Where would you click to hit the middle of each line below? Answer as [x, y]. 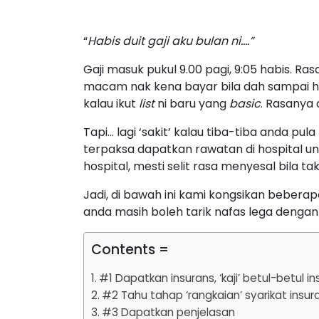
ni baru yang [192, 104]
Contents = [130, 250]
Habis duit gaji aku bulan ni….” [171, 41]
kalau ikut [110, 104]
